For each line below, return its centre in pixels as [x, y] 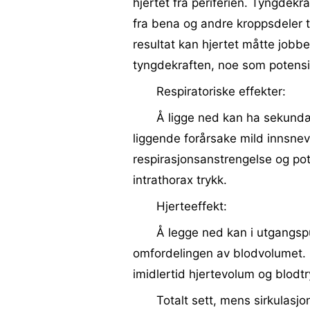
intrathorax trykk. [180, 180]
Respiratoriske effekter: [221, 91]
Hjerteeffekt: [192, 206]
